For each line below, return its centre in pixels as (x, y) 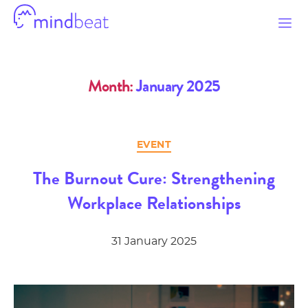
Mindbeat (41, 34)
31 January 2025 (154, 241)
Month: (110, 86)
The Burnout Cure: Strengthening (154, 178)
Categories (183, 142)
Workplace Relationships (154, 203)
